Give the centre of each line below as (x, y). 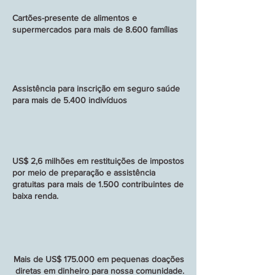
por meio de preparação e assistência (84, 172)
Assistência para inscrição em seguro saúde (96, 88)
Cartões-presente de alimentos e (75, 18)
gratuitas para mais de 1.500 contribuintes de (98, 184)
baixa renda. (35, 196)
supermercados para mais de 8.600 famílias (95, 29)
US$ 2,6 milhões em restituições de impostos (98, 161)
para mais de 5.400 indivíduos (70, 100)
